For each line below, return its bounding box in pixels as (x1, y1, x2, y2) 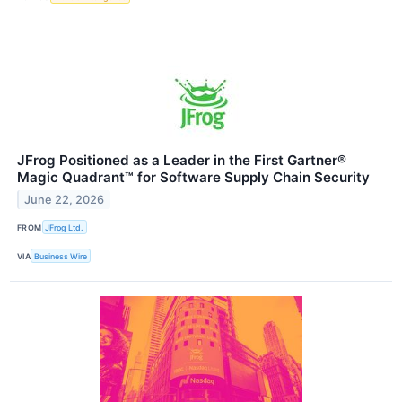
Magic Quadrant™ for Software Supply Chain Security (17, 169, 370, 187)
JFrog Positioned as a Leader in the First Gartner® (17, 152, 346, 170)
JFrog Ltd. (45, 222, 84, 232)
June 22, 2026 (24, 192, 105, 206)
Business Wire (34, 250, 88, 261)
